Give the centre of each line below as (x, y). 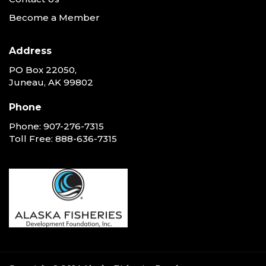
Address (30, 50)
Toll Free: (32, 138)
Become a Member (54, 17)
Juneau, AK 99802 (51, 82)
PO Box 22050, (43, 69)
